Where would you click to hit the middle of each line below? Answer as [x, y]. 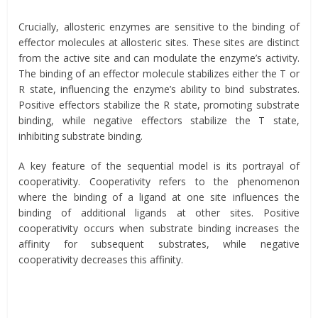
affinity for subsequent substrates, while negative [159, 243]
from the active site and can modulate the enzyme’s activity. [159, 57]
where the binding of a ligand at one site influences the [159, 197]
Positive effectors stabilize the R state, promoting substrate [159, 104]
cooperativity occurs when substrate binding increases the [159, 228]
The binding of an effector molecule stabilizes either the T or [159, 73]
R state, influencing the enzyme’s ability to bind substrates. [159, 89]
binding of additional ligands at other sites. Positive [159, 212]
